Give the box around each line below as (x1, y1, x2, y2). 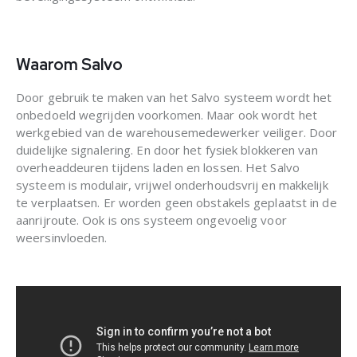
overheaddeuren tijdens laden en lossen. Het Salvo (16, 159, 300, 175)
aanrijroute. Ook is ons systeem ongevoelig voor (16, 211, 287, 228)
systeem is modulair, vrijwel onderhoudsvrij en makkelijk (16, 176, 328, 193)
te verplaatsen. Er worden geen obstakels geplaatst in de (16, 194, 337, 210)
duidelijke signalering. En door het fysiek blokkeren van (16, 141, 318, 158)
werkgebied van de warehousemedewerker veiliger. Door (16, 124, 338, 140)
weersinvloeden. (16, 229, 108, 245)
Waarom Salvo (16, 53, 123, 75)
